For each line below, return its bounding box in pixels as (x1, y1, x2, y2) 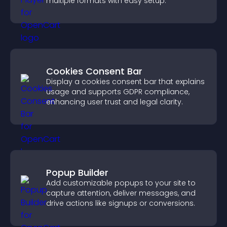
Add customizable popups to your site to (46, 178, 196, 188)
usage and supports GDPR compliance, (46, 87, 190, 97)
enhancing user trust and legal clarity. (46, 97, 183, 107)
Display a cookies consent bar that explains (46, 77, 205, 87)
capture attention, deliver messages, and (46, 188, 196, 198)
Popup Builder (46, 166, 108, 179)
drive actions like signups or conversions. (46, 198, 195, 208)
